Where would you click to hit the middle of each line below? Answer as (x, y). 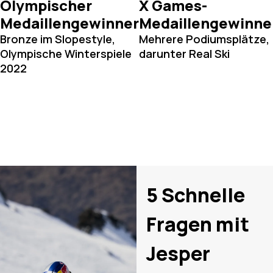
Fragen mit (198, 225)
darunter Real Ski (184, 54)
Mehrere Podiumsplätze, (204, 39)
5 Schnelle (196, 195)
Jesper (178, 254)
